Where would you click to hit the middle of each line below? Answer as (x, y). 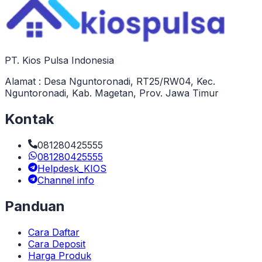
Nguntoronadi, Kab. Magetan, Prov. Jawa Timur (112, 93)
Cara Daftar (54, 232)
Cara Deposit (57, 244)
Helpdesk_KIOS (72, 168)
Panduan (35, 206)
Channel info (66, 180)
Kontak (29, 119)
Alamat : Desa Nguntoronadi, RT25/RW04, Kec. (110, 81)
